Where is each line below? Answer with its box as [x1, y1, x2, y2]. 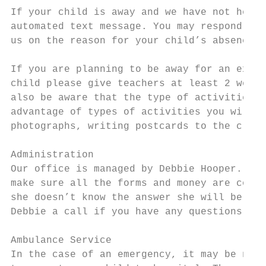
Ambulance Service [11, 235, 112, 246]
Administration [11, 150, 94, 160]
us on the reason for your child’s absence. [11, 36, 260, 46]
